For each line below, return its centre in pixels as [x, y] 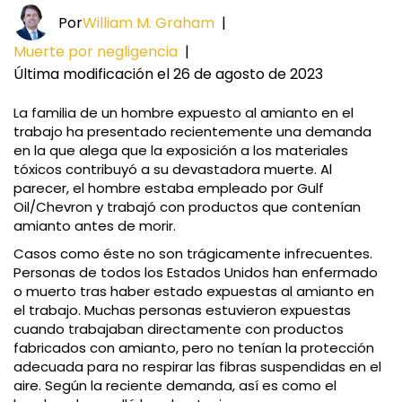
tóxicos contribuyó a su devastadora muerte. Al [173, 170]
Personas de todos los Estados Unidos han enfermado [196, 273]
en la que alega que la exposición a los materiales [181, 151]
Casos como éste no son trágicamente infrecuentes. [193, 254]
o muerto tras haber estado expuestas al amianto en [194, 292]
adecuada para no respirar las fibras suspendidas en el [197, 367]
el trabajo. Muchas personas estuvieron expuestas [182, 310]
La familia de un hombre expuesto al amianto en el [184, 113]
